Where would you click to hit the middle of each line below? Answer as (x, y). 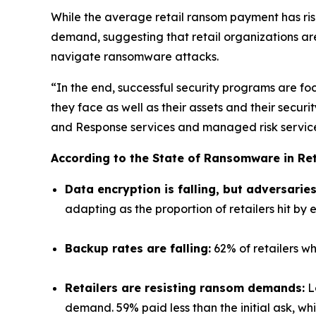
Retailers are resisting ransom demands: (185, 287)
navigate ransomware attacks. (135, 56)
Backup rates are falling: (138, 248)
